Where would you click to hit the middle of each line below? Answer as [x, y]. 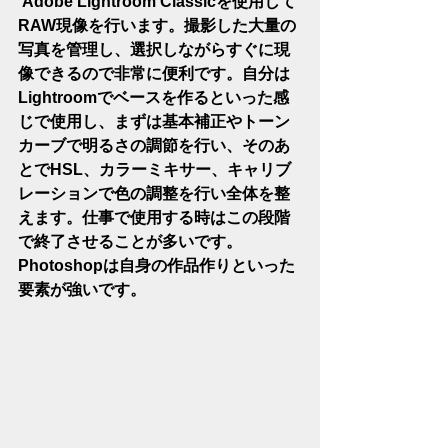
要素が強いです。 [82, 289]
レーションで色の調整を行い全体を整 [154, 193]
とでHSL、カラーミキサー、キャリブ [154, 169]
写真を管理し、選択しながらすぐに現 [154, 49]
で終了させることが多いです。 [130, 241]
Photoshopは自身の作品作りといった [156, 265]
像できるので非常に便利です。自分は [154, 73]
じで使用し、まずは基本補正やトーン [154, 121]
